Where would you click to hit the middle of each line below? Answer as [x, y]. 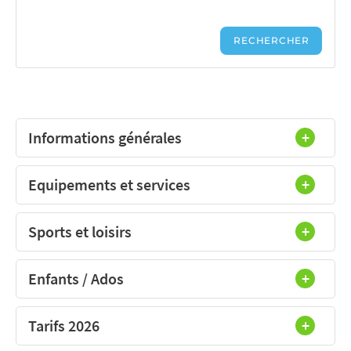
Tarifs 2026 [64, 325]
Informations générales [105, 137]
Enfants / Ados [76, 278]
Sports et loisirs [80, 231]
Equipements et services [109, 184]
